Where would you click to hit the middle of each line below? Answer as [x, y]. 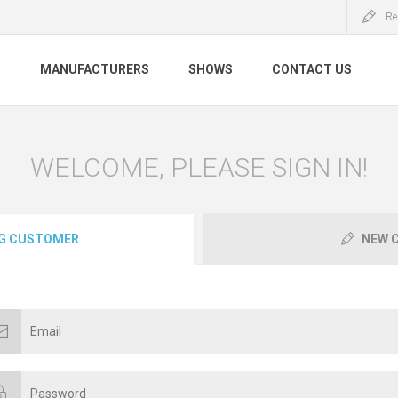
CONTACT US [312, 70]
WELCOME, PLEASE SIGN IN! [199, 167]
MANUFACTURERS [95, 70]
